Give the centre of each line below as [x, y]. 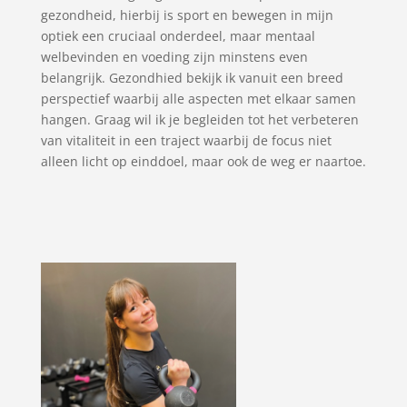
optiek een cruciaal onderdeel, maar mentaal [178, 36]
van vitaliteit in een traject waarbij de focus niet [186, 140]
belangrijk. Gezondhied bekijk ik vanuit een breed [192, 78]
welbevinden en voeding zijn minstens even [174, 57]
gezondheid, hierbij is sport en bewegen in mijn [187, 15]
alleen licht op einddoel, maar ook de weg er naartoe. [203, 161]
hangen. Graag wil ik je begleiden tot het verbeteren [199, 119]
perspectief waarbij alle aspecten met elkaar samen [198, 99]
